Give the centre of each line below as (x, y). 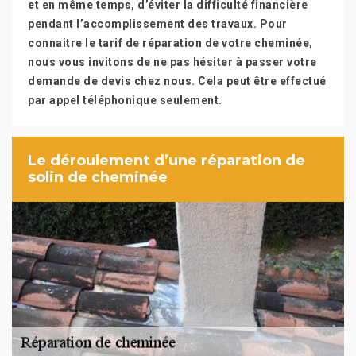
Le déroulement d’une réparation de (166, 161)
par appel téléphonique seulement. (125, 100)
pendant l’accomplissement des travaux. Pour (158, 24)
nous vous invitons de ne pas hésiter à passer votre (172, 62)
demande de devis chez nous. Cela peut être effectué (177, 81)
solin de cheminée (98, 177)
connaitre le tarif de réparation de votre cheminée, (170, 43)
